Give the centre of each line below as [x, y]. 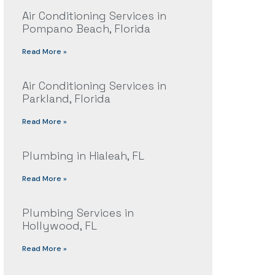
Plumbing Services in [78, 213]
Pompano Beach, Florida [86, 29]
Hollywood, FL [59, 226]
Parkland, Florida [66, 99]
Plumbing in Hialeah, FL [83, 156]
